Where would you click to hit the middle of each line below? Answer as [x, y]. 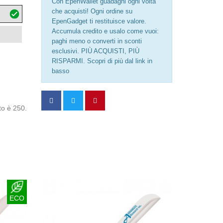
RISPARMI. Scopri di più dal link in [102, 61]
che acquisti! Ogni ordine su [92, 11]
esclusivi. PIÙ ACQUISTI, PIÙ [96, 51]
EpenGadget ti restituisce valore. [99, 21]
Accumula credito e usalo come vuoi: [106, 31]
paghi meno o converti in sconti [97, 41]
